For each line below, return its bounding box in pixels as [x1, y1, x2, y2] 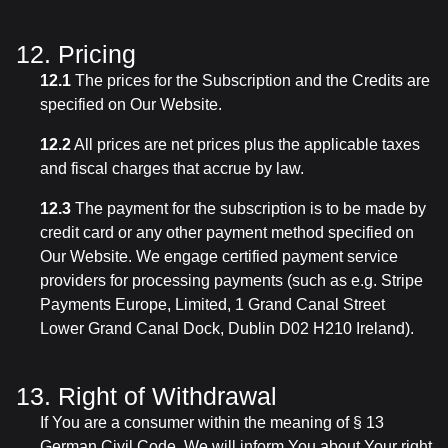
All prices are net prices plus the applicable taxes [71, 136, 420, 153]
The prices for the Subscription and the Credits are [71, 72, 430, 89]
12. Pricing [16, 40, 136, 68]
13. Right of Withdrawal [16, 382, 277, 410]
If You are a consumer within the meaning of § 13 [40, 414, 384, 431]
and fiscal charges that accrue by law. [40, 160, 304, 177]
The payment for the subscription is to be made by [71, 200, 426, 217]
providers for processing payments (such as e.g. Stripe [40, 272, 423, 289]
